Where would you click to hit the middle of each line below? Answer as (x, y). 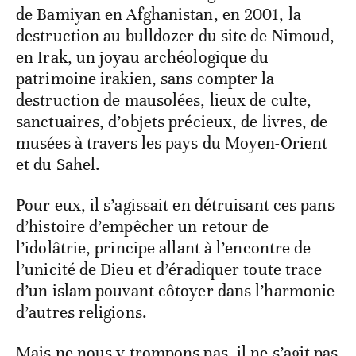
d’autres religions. (81, 312)
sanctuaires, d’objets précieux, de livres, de (172, 121)
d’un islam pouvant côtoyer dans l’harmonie (176, 290)
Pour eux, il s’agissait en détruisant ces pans (175, 205)
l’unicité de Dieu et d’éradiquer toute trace (169, 269)
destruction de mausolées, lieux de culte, (164, 100)
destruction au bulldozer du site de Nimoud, (176, 35)
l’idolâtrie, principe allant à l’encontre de (164, 248)
